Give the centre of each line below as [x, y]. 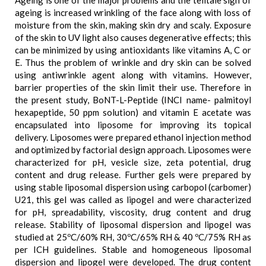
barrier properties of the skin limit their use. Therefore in [133, 87]
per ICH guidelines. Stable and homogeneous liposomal [133, 249]
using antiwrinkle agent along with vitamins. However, [133, 75]
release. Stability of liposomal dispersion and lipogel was [133, 224]
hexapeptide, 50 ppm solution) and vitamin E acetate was [133, 112]
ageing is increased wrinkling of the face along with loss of [133, 12]
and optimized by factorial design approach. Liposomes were [133, 150]
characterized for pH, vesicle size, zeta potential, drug [133, 162]
